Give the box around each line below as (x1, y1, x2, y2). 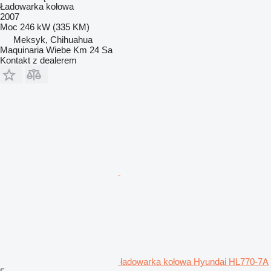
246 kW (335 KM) (20, 21, 90, 32)
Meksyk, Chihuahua (13, 34, 93, 45)
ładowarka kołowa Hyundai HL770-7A (120, 256, 269, 267)
